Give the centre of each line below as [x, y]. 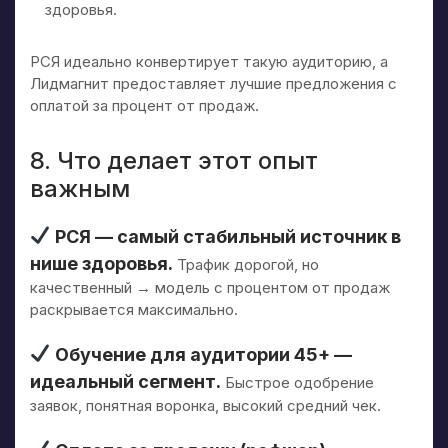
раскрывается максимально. [134, 309]
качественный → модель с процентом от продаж [210, 287]
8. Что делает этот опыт [174, 160]
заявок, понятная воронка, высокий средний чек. [205, 405]
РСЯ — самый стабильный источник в [225, 236]
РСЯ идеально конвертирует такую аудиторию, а [209, 61]
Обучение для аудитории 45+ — [201, 354]
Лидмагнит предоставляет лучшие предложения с [213, 83]
